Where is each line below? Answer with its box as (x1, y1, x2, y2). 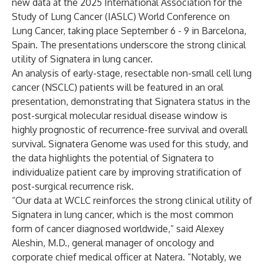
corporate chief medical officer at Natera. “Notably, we (12, 251, 242, 263)
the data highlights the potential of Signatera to (12, 152, 214, 164)
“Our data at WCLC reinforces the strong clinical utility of (12, 194, 252, 206)
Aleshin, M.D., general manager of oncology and (12, 237, 214, 249)
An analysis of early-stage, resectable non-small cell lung (12, 67, 252, 79)
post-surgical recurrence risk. (12, 180, 134, 192)
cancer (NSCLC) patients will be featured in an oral (12, 81, 223, 93)
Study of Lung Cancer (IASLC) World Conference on (12, 11, 230, 22)
